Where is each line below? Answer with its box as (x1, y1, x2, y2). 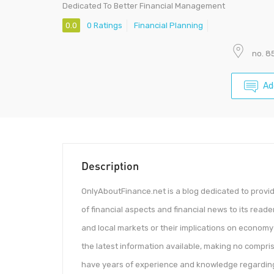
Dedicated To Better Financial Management (62, 1, 225, 10)
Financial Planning (134, 21, 203, 31)
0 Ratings (87, 21, 122, 31)
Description (81, 159, 139, 173)
